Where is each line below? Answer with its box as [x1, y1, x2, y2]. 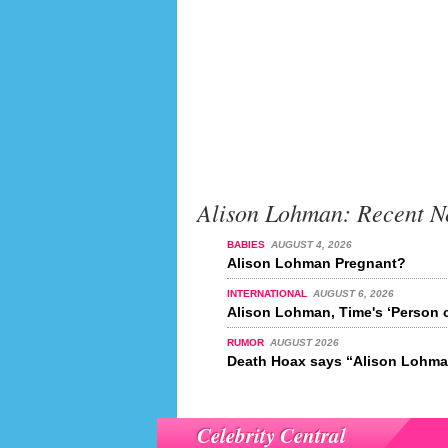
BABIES [227, 239, 268, 251]
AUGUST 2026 [269, 337, 339, 349]
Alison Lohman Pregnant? [227, 255, 406, 272]
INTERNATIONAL [227, 288, 310, 300]
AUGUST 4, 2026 [270, 239, 352, 251]
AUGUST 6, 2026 [312, 288, 394, 300]
